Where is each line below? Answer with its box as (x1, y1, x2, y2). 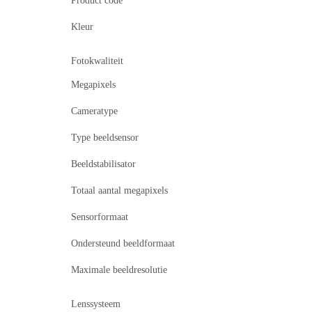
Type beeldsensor (71, 132, 139, 143)
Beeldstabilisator (71, 159, 136, 170)
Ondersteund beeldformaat (71, 238, 175, 249)
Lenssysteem (71, 299, 120, 310)
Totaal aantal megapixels (71, 185, 168, 196)
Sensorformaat (71, 212, 128, 223)
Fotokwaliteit (71, 56, 123, 67)
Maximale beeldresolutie (71, 265, 167, 276)
